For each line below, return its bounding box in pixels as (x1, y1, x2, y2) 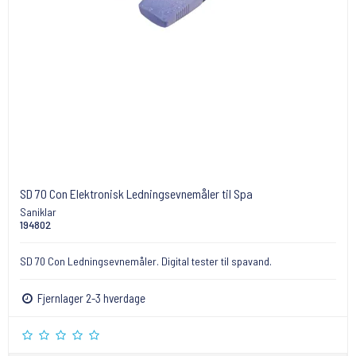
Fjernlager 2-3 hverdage (35, 291, 146, 306)
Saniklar (20, 205, 56, 219)
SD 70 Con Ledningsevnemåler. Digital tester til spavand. (20, 254, 272, 269)
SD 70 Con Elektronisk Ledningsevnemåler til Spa (20, 186, 253, 202)
